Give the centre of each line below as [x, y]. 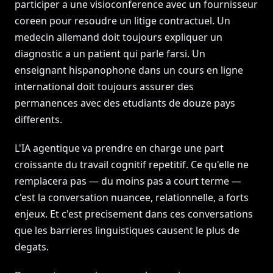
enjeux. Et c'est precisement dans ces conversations [134, 214]
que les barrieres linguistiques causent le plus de [127, 230]
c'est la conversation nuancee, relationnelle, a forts [132, 197]
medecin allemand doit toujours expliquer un [119, 37]
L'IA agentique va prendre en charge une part [119, 148]
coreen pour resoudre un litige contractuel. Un [122, 21]
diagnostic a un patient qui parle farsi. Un [110, 54]
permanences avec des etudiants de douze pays [125, 103]
